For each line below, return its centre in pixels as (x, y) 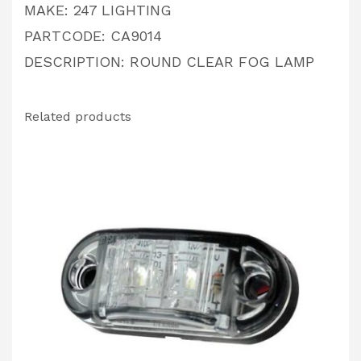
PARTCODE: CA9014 (93, 35)
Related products (78, 116)
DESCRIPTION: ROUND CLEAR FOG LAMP (169, 61)
